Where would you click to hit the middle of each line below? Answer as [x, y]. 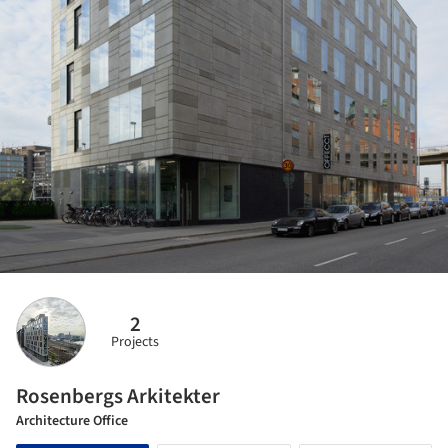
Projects [135, 342]
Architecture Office [72, 420]
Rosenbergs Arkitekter [118, 395]
